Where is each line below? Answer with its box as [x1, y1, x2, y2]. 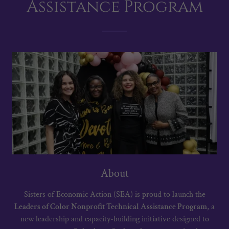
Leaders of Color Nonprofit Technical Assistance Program [14, 201, 207, 213]
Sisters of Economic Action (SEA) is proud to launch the [24, 189, 205, 200]
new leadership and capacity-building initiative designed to [20, 214, 209, 225]
